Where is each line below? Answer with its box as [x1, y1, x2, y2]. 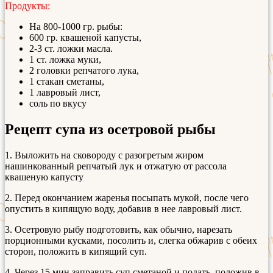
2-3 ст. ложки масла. [29, 43, 113, 54]
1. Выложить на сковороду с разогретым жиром [5, 149, 204, 160]
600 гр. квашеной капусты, [29, 32, 141, 43]
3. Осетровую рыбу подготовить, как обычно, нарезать [5, 224, 232, 235]
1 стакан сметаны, [29, 76, 104, 87]
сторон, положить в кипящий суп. [5, 246, 147, 257]
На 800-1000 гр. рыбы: [29, 21, 122, 32]
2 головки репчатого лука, [29, 65, 139, 76]
